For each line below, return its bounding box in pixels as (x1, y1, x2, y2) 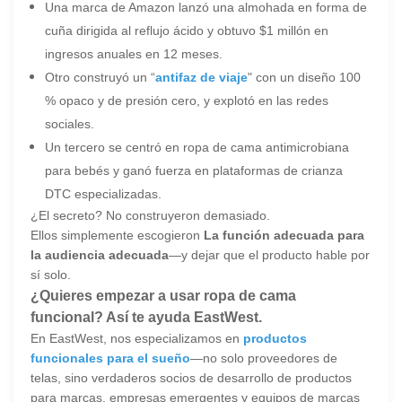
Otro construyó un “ (45, 69, 156, 84)
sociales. (45, 116, 95, 131)
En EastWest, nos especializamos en (31, 330, 244, 345)
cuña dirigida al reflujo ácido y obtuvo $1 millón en (45, 22, 329, 38)
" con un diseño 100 (248, 69, 362, 84)
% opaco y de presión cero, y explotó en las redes (45, 92, 329, 108)
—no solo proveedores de (190, 350, 338, 365)
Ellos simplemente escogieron (31, 227, 205, 242)
